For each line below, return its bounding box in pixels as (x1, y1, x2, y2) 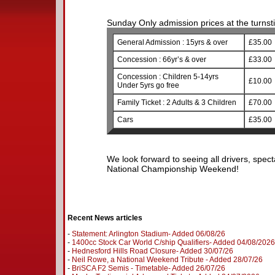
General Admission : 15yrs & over (117, 38, 228, 47)
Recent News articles (67, 214, 142, 222)
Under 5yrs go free (117, 81, 179, 90)
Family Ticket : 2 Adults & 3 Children (117, 98, 236, 107)
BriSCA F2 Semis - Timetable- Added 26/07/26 (71, 264, 225, 273)
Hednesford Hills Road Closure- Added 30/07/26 (71, 247, 233, 255)
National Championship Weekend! (106, 164, 239, 174)
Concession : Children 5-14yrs (117, 72, 219, 81)
